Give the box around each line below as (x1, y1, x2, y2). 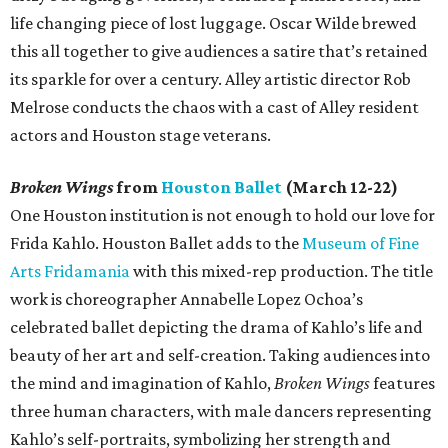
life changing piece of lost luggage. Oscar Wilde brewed (10, 13, 417, 34)
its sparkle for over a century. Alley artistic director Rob (10, 69, 411, 90)
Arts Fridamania (10, 261, 130, 282)
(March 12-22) (282, 177, 398, 198)
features (370, 373, 435, 394)
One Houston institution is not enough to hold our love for (10, 205, 435, 226)
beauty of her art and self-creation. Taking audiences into (10, 345, 430, 366)
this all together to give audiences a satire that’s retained (10, 41, 428, 62)
